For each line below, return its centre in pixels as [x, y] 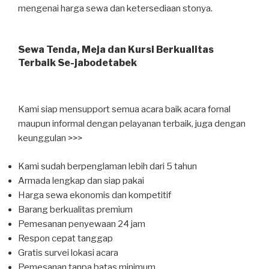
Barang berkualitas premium [75, 209]
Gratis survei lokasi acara [68, 252]
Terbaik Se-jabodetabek [77, 63]
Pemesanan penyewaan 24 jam [82, 224]
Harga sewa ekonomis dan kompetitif [95, 195]
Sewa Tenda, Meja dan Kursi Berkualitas [116, 50]
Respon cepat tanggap [65, 238]
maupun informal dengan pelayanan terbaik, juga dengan [132, 124]
